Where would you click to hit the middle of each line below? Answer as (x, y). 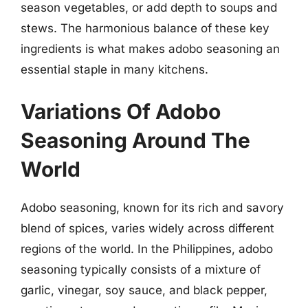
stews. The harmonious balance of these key (145, 28)
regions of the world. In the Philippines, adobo (147, 249)
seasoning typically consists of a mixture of (141, 269)
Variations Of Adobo (121, 111)
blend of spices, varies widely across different (147, 228)
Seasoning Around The (135, 140)
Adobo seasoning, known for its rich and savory (152, 208)
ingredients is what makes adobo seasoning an (150, 48)
